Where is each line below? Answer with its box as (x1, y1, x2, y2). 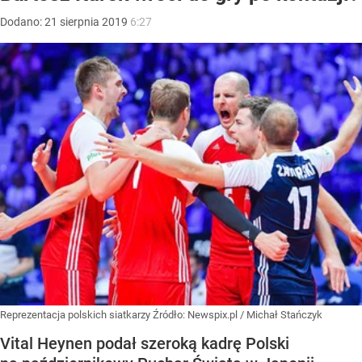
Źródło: (153, 309, 187, 322)
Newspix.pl (187, 309, 238, 322)
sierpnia (60, 15, 99, 29)
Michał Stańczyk (246, 309, 322, 322)
